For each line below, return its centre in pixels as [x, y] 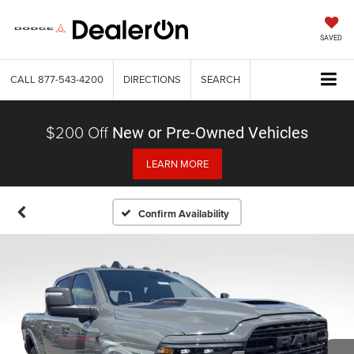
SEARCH [220, 79]
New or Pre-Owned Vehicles [210, 132]
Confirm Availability [184, 213]
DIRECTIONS [152, 79]
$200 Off [77, 132]
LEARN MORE [177, 163]
